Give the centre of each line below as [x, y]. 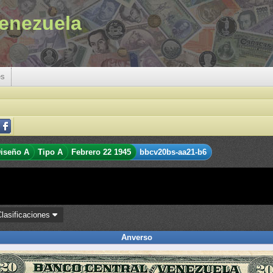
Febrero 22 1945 [101, 152]
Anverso [136, 237]
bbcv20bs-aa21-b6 [173, 152]
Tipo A [50, 152]
